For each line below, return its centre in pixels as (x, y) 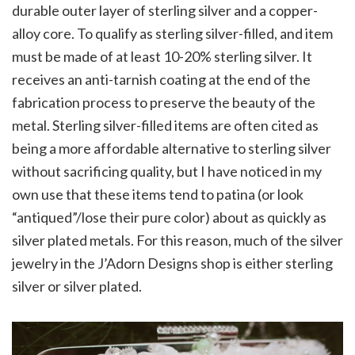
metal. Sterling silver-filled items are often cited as (165, 126)
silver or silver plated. (77, 286)
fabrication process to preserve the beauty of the (164, 103)
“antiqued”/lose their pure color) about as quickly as (169, 218)
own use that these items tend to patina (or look (158, 195)
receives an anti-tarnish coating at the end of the (161, 80)
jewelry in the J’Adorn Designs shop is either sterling (172, 263)
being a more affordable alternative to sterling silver (172, 149)
